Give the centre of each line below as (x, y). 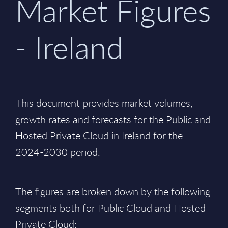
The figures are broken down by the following (113, 192)
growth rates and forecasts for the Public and (113, 119)
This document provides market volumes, (104, 103)
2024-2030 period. (58, 152)
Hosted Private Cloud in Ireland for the (99, 136)
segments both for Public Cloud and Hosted (110, 208)
